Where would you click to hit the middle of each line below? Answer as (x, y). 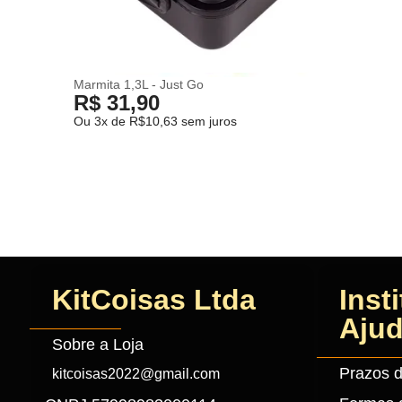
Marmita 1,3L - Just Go (139, 85)
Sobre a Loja (98, 345)
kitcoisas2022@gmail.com (136, 374)
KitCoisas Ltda (154, 300)
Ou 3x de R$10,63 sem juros (156, 122)
